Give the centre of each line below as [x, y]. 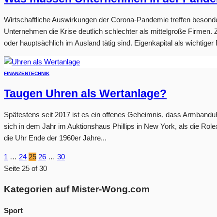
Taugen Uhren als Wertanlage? [85, 94]
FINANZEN [16, 73]
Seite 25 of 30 [25, 168]
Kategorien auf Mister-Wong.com [77, 189]
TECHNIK [39, 73]
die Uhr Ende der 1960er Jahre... [55, 138]
